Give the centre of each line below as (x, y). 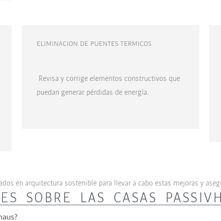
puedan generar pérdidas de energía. (92, 92)
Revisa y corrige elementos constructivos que (108, 78)
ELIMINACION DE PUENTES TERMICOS (94, 43)
